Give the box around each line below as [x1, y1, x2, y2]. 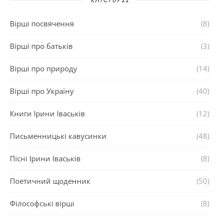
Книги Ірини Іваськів [10, 109, 85, 118]
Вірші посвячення [10, 19, 74, 28]
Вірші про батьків [10, 41, 73, 51]
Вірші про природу [10, 64, 77, 73]
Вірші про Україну [10, 86, 74, 96]
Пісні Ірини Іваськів [10, 153, 81, 163]
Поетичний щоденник [10, 176, 90, 186]
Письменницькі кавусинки [10, 131, 107, 141]
